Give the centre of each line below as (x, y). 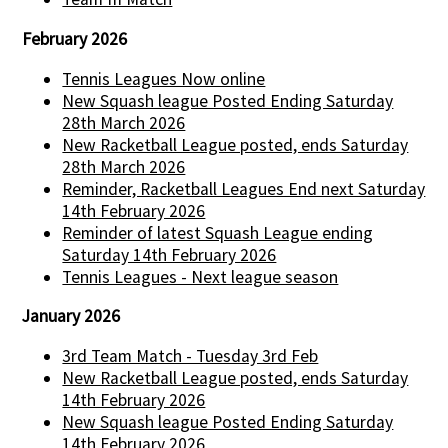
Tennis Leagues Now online (164, 78)
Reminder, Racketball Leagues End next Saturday (244, 188)
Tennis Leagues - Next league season (200, 276)
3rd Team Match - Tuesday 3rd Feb (190, 355)
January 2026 (71, 316)
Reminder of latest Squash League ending (218, 232)
